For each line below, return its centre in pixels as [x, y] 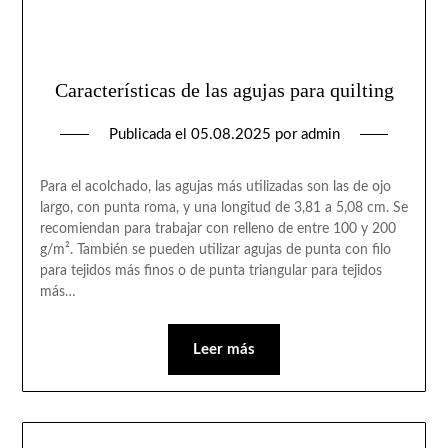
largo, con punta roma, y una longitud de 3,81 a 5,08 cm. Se [223, 207]
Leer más [224, 349]
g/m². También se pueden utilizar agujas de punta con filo [215, 249]
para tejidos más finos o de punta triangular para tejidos [210, 270]
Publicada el [149, 134]
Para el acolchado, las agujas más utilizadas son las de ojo [215, 186]
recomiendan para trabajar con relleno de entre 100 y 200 [217, 228]
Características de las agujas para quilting [224, 89]
